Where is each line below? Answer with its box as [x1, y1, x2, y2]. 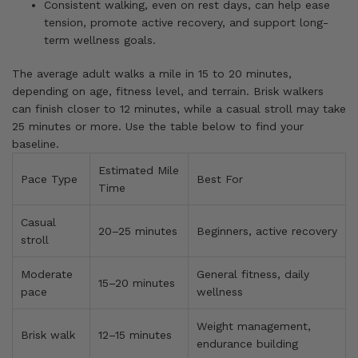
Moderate [21, 267, 73, 280]
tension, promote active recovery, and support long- [44, 15, 328, 29]
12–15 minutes [98, 328, 172, 341]
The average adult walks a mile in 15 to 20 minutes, [12, 66, 292, 80]
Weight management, [197, 319, 311, 332]
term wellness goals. [44, 33, 156, 46]
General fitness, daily [197, 267, 309, 280]
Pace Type [21, 172, 78, 185]
